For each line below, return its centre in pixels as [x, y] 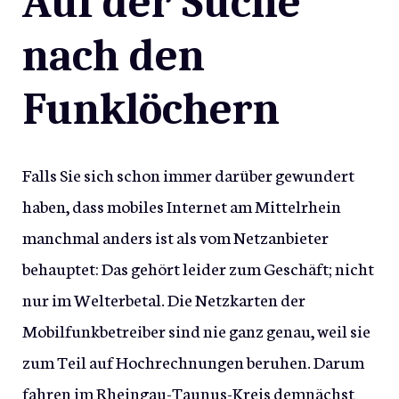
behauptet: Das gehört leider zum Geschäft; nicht [198, 268]
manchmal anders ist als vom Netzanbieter [175, 237]
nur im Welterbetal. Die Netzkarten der [164, 299]
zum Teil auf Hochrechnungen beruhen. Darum [193, 362]
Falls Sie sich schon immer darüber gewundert [188, 175]
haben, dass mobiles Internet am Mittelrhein [182, 206]
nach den [114, 57]
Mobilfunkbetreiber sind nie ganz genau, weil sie [196, 330]
